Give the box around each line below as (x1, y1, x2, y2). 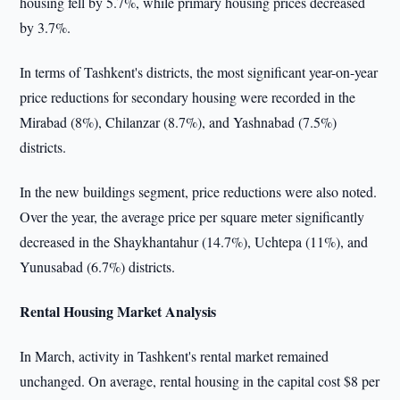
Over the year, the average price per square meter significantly (20, 207, 365, 226)
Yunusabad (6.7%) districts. (20, 257, 176, 276)
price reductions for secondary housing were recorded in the (20, 87, 356, 106)
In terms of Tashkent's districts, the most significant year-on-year (20, 62, 379, 81)
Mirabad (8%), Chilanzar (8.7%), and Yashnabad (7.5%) (20, 112, 337, 131)
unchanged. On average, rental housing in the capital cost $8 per (20, 371, 380, 390)
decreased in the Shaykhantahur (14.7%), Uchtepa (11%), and (20, 232, 369, 251)
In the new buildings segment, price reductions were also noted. (20, 182, 378, 201)
